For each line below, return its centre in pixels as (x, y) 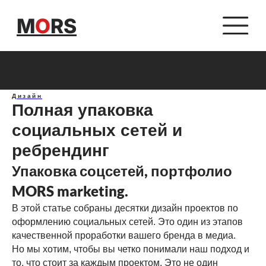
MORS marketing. (70, 191)
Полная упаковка (83, 110)
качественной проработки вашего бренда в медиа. (124, 235)
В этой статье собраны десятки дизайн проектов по (125, 208)
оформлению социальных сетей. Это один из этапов (127, 222)
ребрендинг (61, 151)
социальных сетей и (97, 130)
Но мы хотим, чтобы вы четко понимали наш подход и (131, 249)
